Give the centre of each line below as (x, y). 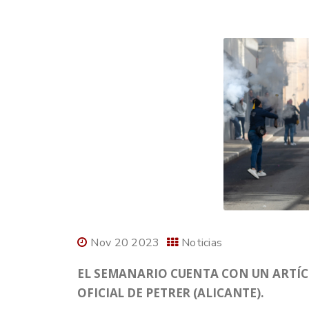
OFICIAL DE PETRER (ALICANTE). (171, 293)
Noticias (202, 243)
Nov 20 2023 (125, 243)
